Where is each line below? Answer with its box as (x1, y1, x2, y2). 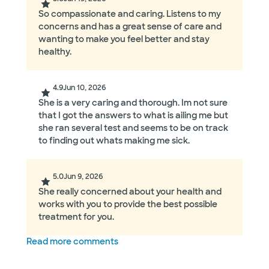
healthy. (38, 46, 71, 58)
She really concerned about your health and (38, 186, 222, 198)
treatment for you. (38, 211, 114, 223)
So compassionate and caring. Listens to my (38, 8, 221, 20)
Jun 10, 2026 (63, 83, 106, 93)
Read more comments (26, 236, 118, 247)
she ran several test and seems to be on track (38, 122, 228, 134)
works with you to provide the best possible (38, 199, 217, 210)
